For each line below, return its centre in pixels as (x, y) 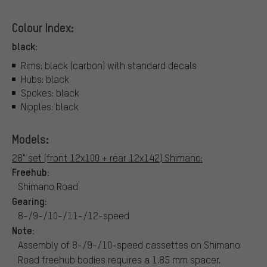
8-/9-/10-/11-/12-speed (74, 215)
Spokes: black (50, 92)
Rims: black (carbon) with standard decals (109, 65)
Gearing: (30, 201)
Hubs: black (45, 79)
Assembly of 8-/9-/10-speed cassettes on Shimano (129, 244)
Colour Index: (43, 28)
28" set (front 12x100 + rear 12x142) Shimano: (107, 157)
